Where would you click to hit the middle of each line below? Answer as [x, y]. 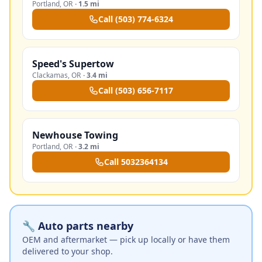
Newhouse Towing [75, 135]
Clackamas [50, 75]
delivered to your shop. [68, 251]
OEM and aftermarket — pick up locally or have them [126, 239]
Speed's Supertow [73, 64]
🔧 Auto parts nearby [78, 226]
